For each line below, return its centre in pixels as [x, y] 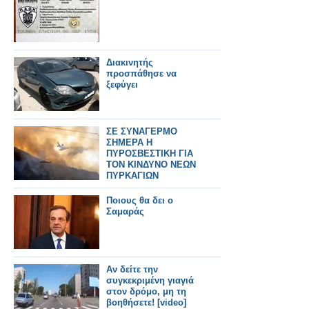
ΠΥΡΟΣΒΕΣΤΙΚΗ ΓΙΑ [150, 153]
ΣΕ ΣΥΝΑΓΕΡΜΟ [142, 131]
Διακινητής [130, 62]
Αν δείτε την [132, 269]
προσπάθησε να [141, 73]
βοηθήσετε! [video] [146, 302]
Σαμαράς [125, 211]
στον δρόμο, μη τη [146, 291]
